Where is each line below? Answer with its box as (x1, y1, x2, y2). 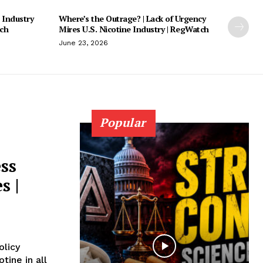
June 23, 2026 (59, 38, 108, 47)
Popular (100, 114, 146, 130)
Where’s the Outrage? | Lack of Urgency (59, 12, 205, 24)
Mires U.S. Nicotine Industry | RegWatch (59, 23, 209, 35)
